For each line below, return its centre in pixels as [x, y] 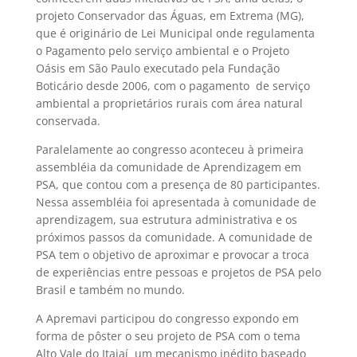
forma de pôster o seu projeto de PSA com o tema [168, 336]
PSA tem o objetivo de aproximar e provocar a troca [172, 255]
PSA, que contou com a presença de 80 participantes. [178, 184]
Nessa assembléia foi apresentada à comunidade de [176, 202]
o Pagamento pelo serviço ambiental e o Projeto [162, 51]
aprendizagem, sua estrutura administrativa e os [166, 220]
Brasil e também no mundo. [110, 290]
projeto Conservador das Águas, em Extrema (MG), [170, 16]
